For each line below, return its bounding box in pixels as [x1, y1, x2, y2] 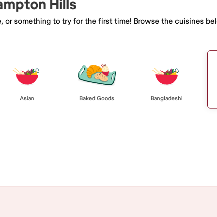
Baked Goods [79, 94, 114, 102]
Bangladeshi [151, 94, 183, 102]
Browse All [90, 132, 127, 142]
